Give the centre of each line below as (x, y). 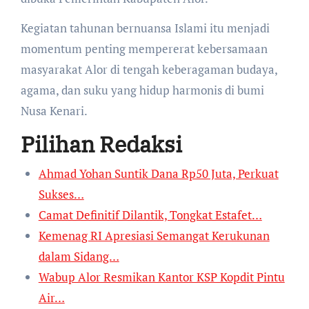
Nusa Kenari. (54, 111)
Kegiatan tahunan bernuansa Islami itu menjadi (145, 28)
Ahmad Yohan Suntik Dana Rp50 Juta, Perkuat (158, 173)
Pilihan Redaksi (101, 144)
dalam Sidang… (79, 256)
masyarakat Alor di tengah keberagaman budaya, (149, 70)
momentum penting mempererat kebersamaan (144, 49)
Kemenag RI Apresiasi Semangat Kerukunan (154, 235)
